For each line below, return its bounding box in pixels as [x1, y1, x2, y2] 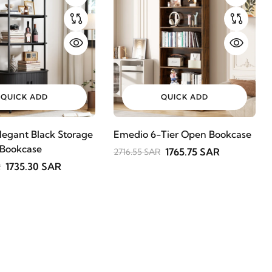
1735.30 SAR [5, 160, 61, 172]
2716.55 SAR [114, 146, 160, 157]
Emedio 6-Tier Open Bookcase [114, 128, 252, 140]
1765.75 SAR [165, 146, 220, 158]
